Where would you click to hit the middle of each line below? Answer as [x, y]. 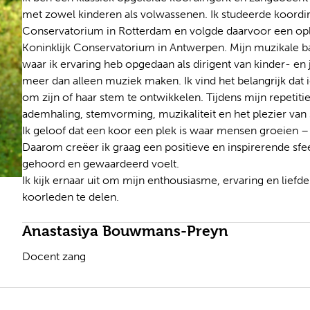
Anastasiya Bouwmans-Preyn [126, 231]
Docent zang [54, 256]
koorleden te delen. [71, 197]
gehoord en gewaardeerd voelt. [101, 164]
